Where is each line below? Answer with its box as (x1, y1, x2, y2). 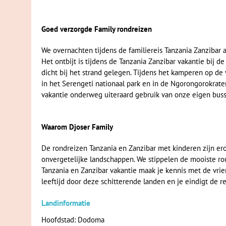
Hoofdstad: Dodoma (41, 215, 104, 224)
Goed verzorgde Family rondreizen (41, 24, 152, 34)
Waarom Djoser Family (41, 122, 113, 132)
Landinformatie (41, 198, 90, 208)
